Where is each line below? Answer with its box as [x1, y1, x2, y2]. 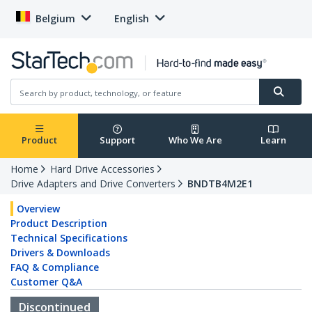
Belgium [36, 12, 75, 25]
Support [99, 134, 135, 147]
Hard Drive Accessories [50, 162, 155, 176]
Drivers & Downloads [10, 246, 110, 260]
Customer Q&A [10, 275, 82, 289]
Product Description [10, 217, 107, 231]
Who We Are [168, 134, 222, 147]
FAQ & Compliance [10, 260, 99, 274]
